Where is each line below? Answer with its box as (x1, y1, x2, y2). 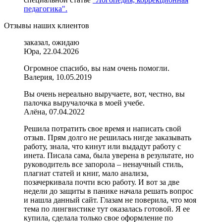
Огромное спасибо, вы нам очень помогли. (24, 64, 169, 73)
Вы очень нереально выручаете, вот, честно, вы (24, 90, 185, 99)
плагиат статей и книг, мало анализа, (24, 169, 149, 178)
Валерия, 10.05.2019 (24, 73, 92, 82)
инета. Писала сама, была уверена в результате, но (24, 151, 194, 160)
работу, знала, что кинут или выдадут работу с (24, 142, 181, 151)
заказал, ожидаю (24, 38, 79, 47)
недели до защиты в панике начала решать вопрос (24, 187, 193, 196)
